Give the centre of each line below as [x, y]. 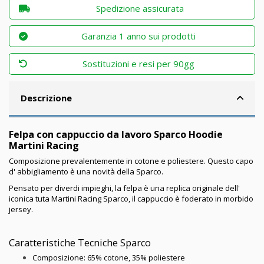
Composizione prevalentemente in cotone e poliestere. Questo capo [131, 161]
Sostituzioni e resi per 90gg [139, 64]
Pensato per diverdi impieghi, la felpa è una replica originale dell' [124, 188]
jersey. [21, 209]
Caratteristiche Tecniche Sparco [80, 242]
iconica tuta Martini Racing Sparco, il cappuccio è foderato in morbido [131, 199]
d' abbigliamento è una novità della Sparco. [86, 171]
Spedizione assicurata [140, 9]
